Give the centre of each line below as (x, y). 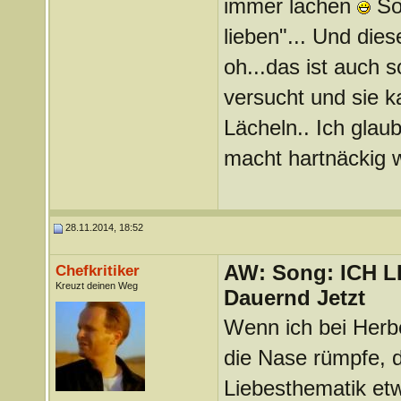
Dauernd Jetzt (294, 298)
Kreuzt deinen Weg (96, 286)
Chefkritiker (97, 270)
